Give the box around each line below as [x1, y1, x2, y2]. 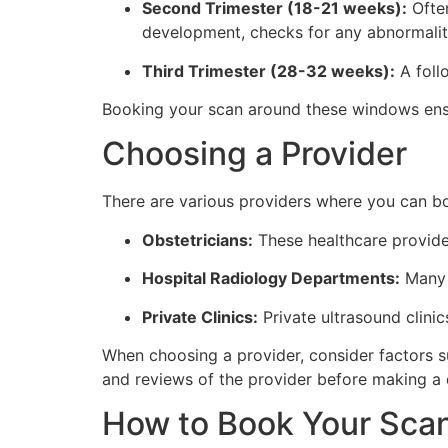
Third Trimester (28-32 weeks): [142, 60, 395, 81]
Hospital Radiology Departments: [142, 268, 400, 289]
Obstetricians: [142, 229, 253, 250]
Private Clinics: [142, 306, 258, 327]
